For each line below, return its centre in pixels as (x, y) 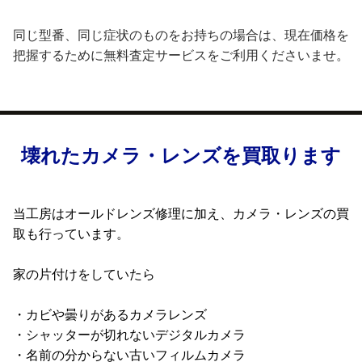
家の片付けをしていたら (84, 274)
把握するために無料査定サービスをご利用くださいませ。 (181, 55)
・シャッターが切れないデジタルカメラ (129, 334)
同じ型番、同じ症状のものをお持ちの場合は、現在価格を (181, 34)
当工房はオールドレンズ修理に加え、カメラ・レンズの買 (181, 213)
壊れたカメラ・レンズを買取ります (181, 155)
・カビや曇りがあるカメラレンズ (110, 314)
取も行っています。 (71, 233)
